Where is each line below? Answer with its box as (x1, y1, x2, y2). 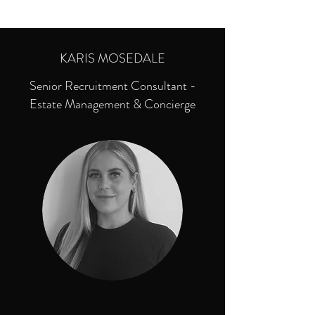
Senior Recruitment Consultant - (29, 77, 196, 95)
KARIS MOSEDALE (60, 49, 165, 67)
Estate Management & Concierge (30, 95, 195, 113)
